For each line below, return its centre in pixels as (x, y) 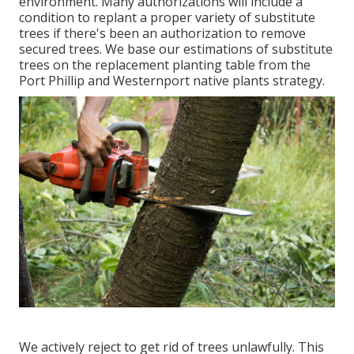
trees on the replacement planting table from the (165, 65)
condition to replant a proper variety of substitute (167, 18)
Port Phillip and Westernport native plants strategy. (172, 81)
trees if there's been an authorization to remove (162, 34)
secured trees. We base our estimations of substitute (176, 49)
